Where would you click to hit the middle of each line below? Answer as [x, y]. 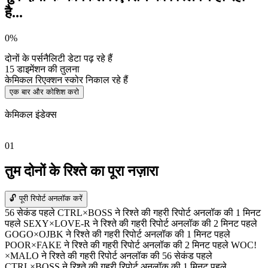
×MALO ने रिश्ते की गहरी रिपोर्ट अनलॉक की [82, 256]
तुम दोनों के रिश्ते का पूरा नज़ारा [81, 171]
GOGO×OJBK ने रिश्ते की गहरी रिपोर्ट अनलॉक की [95, 234]
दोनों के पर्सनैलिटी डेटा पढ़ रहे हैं [59, 58]
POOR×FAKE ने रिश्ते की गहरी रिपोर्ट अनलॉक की [94, 245]
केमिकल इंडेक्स [31, 114]
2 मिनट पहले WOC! [221, 245]
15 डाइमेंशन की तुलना [42, 69]
